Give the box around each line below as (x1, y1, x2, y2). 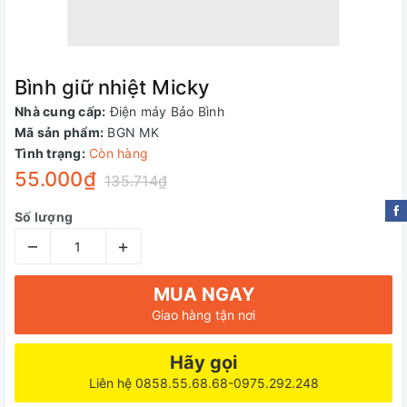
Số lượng (15, 209, 73, 224)
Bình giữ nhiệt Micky (15, 75, 210, 99)
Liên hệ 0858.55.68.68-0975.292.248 (88, 375, 319, 391)
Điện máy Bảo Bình (109, 104, 224, 119)
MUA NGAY (153, 283, 254, 305)
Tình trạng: (15, 145, 85, 161)
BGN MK (107, 124, 159, 140)
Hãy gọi (170, 352, 237, 373)
